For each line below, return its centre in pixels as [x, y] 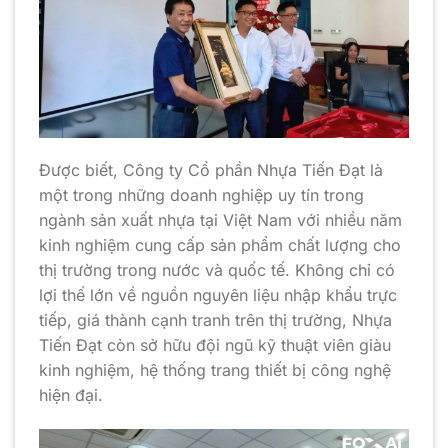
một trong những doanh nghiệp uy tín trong [201, 195]
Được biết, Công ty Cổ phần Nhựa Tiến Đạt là [211, 170]
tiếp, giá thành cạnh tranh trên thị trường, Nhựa [215, 320]
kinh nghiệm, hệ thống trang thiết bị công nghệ [215, 370]
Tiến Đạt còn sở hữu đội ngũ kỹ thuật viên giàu [215, 345]
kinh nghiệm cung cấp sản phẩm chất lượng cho [220, 245]
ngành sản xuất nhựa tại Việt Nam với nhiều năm [220, 220]
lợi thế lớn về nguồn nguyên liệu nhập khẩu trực [218, 295]
